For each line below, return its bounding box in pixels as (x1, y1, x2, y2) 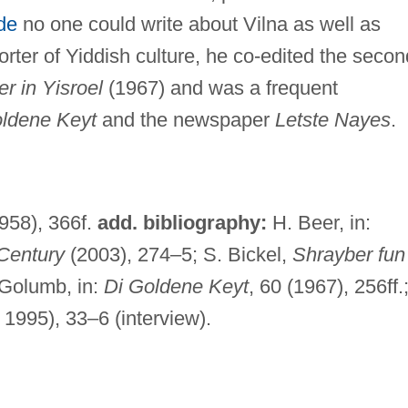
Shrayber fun (291, 242, 405, 266)
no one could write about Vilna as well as (16, 12, 381, 36)
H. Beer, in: (266, 210, 371, 234)
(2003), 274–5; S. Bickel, (64, 242, 292, 266)
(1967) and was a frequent (102, 76, 338, 99)
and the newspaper (96, 107, 275, 131)
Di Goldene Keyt (103, 274, 249, 298)
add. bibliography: (97, 210, 267, 234)
